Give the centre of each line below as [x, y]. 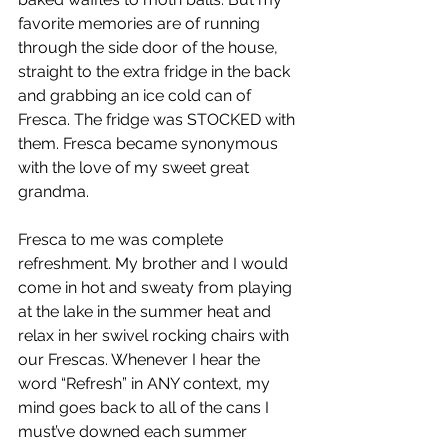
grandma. [53, 191]
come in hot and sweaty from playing [157, 287]
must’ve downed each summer [134, 431]
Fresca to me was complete [122, 239]
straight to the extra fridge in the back [156, 71]
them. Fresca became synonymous [150, 143]
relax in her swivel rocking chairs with [155, 335]
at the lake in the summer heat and [146, 311]
